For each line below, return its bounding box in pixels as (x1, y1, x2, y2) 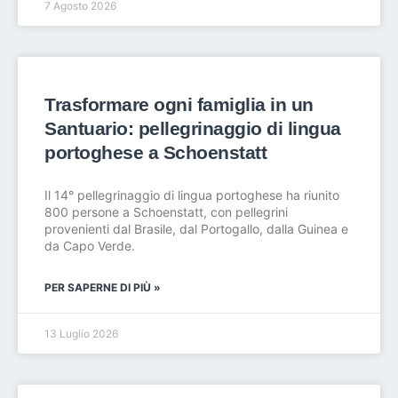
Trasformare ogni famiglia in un (44, 94, 314, 115)
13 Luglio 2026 (44, 327, 118, 340)
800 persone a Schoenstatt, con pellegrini (44, 204, 288, 219)
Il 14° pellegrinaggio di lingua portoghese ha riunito (44, 187, 339, 203)
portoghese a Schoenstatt (44, 142, 267, 163)
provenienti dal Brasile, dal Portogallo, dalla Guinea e (44, 221, 348, 236)
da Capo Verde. (44, 238, 135, 253)
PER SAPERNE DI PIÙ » (44, 281, 161, 294)
